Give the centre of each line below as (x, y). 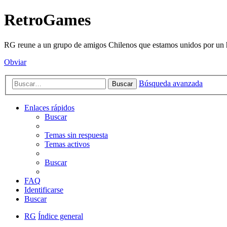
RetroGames (47, 20)
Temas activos (67, 144)
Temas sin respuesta (76, 135)
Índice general (61, 216)
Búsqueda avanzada (171, 84)
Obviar (15, 62)
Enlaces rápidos (49, 108)
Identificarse (44, 190)
